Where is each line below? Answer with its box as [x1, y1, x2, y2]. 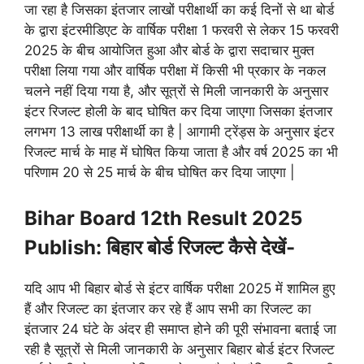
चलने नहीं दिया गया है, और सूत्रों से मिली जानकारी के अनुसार [24, 83, 328, 100]
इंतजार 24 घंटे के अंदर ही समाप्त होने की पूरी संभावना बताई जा [24, 320, 336, 337]
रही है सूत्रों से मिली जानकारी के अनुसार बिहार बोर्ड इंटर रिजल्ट [24, 340, 335, 357]
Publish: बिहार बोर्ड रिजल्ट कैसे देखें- [24, 235, 295, 259]
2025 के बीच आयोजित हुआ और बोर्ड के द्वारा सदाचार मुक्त [24, 42, 314, 59]
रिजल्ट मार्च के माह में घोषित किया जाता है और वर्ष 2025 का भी [24, 144, 338, 161]
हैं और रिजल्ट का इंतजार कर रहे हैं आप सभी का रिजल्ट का [24, 300, 311, 317]
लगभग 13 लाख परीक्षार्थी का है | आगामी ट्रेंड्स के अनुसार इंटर [24, 123, 334, 141]
